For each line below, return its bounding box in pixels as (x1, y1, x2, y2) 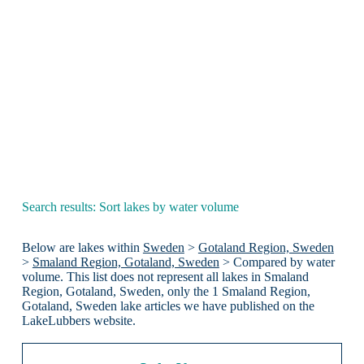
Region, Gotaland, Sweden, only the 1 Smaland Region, (21, 284, 310, 299)
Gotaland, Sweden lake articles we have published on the (21, 299, 314, 314)
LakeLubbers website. (21, 314, 136, 328)
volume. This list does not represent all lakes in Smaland (21, 270, 309, 284)
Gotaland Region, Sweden (197, 240, 334, 255)
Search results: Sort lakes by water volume (21, 199, 239, 214)
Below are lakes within (21, 240, 143, 255)
